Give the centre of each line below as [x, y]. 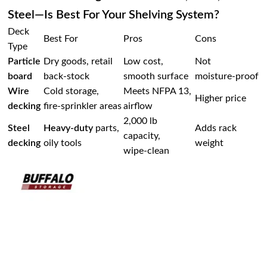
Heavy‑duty [69, 128]
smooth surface [156, 77]
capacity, [142, 136]
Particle [24, 62]
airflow [138, 106]
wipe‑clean [147, 151]
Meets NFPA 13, [158, 91]
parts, [106, 128]
